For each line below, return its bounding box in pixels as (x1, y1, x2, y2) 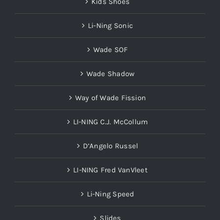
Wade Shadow (86, 69, 135, 79)
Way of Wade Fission (75, 93, 146, 103)
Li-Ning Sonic (88, 21, 133, 30)
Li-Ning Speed (86, 190, 135, 199)
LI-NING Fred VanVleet (73, 165, 148, 175)
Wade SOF (93, 45, 128, 55)
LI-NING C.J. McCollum (73, 117, 148, 127)
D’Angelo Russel (82, 141, 138, 151)
